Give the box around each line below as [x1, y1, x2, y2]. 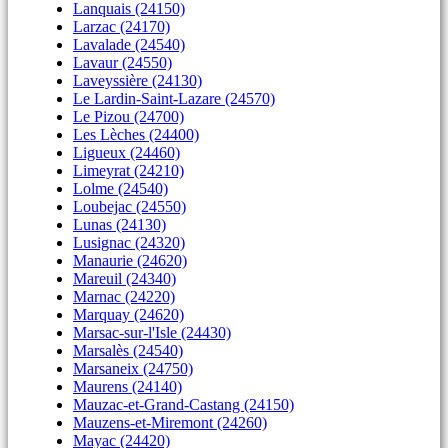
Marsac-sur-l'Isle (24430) [73, 324, 231, 341]
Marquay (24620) [73, 306, 184, 323]
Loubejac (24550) [73, 198, 186, 215]
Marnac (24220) [73, 288, 175, 305]
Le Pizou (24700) [73, 108, 184, 125]
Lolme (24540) [73, 180, 168, 197]
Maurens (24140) [73, 378, 182, 395]
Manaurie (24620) [73, 252, 187, 269]
